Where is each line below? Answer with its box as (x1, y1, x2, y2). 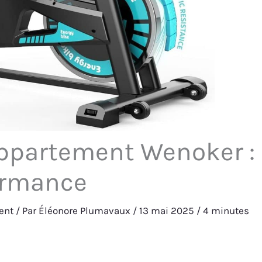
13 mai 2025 (139, 205, 197, 217)
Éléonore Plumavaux (39, 205, 133, 217)
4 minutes (203, 205, 250, 217)
